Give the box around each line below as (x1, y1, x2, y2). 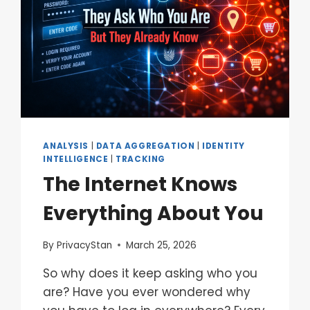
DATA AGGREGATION (95, 140, 195, 152)
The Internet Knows (43, 171, 238, 199)
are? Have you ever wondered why (43, 283, 251, 300)
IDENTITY (202, 140, 245, 152)
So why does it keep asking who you (43, 264, 258, 282)
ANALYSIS (43, 140, 89, 152)
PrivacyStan (56, 238, 112, 252)
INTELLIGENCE (43, 154, 109, 165)
